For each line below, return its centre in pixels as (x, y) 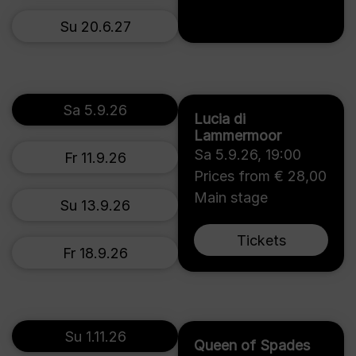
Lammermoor (238, 135)
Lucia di (220, 119)
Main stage (231, 197)
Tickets (261, 240)
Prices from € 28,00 (260, 176)
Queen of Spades (252, 345)
